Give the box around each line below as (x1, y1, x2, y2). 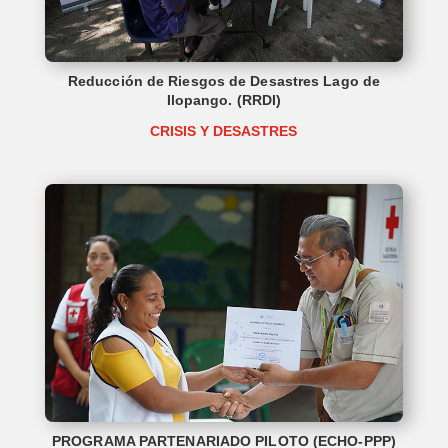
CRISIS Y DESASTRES (150, 123, 298, 140)
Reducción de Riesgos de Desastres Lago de (67, 73, 381, 90)
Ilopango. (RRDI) (166, 92, 282, 109)
